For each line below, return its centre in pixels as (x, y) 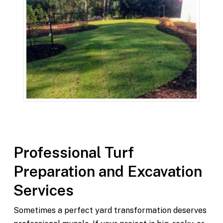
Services (43, 190)
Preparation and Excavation (108, 171)
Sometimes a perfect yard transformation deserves (110, 211)
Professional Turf (73, 153)
